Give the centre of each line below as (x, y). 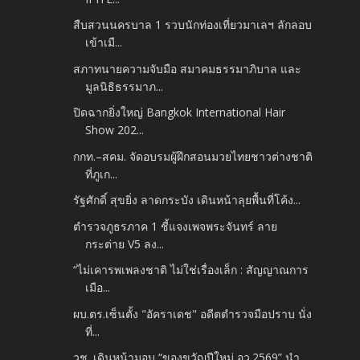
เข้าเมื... (104, 43)
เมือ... (98, 288)
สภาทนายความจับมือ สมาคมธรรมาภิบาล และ (188, 68)
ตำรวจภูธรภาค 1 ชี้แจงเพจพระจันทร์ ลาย (176, 226)
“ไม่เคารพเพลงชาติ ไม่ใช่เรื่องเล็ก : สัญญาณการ (191, 270)
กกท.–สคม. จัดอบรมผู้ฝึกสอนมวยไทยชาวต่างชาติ (193, 156)
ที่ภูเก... (102, 174)
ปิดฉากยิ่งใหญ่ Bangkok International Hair (180, 112)
